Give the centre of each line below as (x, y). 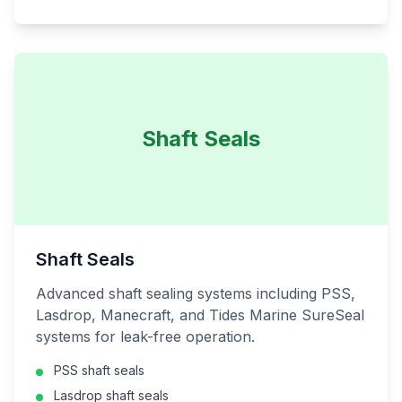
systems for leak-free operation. (145, 336)
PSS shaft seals (99, 370)
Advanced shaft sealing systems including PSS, (196, 293)
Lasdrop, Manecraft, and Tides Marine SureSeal (200, 315)
